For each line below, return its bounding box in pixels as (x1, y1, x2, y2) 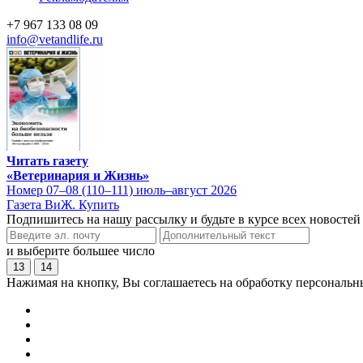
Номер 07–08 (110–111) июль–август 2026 (6, 182, 237, 197)
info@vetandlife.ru (6, 32, 103, 46)
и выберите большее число (6, 243, 155, 258)
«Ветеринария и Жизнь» (6, 168, 149, 182)
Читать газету (6, 153, 88, 168)
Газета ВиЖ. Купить (6, 197, 119, 211)
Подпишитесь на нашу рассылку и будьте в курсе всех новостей (6, 211, 361, 226)
